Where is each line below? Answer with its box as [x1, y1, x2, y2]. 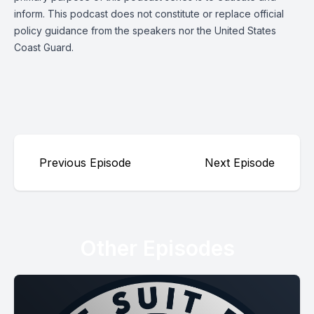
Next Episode [205, 156, 275, 170]
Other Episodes [79, 235, 235, 261]
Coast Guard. [14, 41, 74, 53]
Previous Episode [39, 156, 131, 170]
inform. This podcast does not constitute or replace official [14, 8, 284, 20]
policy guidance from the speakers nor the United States [14, 25, 276, 36]
